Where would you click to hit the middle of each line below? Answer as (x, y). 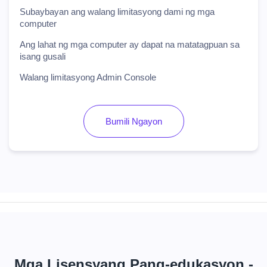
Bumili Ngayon (133, 121)
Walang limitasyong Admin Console (88, 77)
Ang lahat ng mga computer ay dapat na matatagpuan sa (130, 44)
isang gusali (43, 56)
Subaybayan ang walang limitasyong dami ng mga (117, 12)
